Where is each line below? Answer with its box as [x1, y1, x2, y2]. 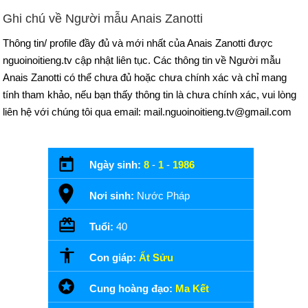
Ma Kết [175, 283, 209, 294]
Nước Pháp [137, 190, 190, 201]
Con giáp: [89, 252, 139, 263]
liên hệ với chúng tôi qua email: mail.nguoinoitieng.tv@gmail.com [3, 106, 291, 118]
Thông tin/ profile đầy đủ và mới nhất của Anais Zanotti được [3, 37, 273, 49]
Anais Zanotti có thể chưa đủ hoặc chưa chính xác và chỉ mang [3, 71, 287, 83]
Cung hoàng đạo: [89, 283, 175, 294]
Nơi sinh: [89, 190, 137, 201]
